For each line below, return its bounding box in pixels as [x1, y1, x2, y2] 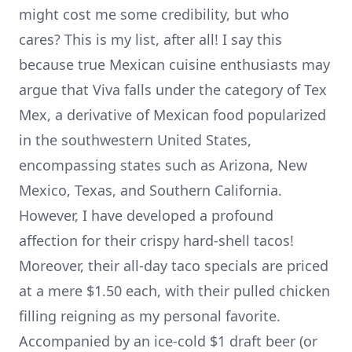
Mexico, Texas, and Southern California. [19, 181, 282, 200]
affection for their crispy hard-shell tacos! [19, 231, 294, 251]
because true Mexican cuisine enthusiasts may [19, 55, 330, 75]
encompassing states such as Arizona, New [19, 156, 307, 175]
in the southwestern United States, [19, 130, 251, 150]
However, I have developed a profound [19, 206, 273, 225]
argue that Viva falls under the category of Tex [19, 80, 327, 100]
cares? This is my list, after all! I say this [19, 30, 282, 49]
